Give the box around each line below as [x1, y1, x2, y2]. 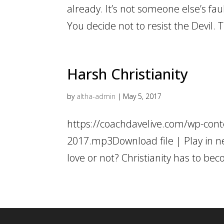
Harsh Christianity [67, 64, 188, 84]
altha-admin [76, 91, 116, 101]
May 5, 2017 [123, 91, 162, 101]
